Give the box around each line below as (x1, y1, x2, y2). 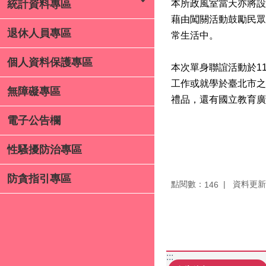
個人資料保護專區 (7, 56, 93, 68)
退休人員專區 (7, 27, 71, 39)
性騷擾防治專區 (7, 144, 82, 156)
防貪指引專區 (7, 173, 71, 185)
